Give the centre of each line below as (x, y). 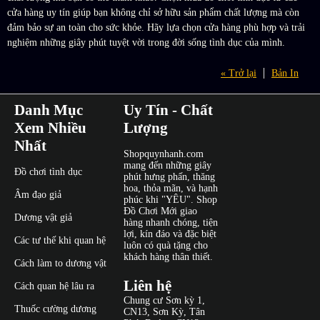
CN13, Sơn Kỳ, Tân (164, 312)
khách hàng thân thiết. (168, 257)
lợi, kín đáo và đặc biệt (170, 234)
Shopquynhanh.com (163, 154)
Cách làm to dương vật (60, 264)
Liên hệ (147, 286)
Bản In (285, 74)
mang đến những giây (167, 166)
